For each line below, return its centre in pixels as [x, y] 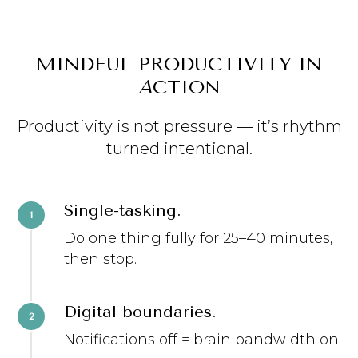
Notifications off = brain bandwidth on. [203, 339]
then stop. [100, 259]
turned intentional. [179, 148]
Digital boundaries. [140, 312]
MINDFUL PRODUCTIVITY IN [179, 64]
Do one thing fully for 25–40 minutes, [199, 238]
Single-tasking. [123, 210]
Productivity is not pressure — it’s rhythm [179, 126]
